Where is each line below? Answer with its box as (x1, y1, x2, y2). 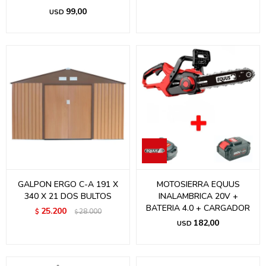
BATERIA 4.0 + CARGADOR (146, 202, 250, 214)
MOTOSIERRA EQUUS (156, 179, 240, 190)
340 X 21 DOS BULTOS (24, 191, 112, 202)
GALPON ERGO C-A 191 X (18, 179, 118, 190)
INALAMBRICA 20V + (158, 191, 238, 202)
